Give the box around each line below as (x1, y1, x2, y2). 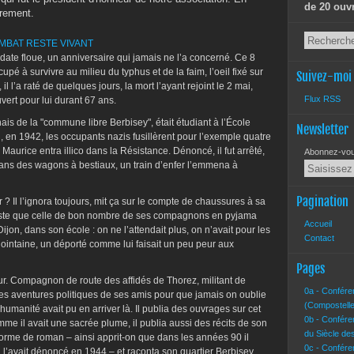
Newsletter (296, 122, 348, 137)
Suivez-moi (296, 69, 352, 85)
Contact (304, 233, 334, 243)
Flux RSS (304, 94, 341, 104)
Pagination (296, 194, 348, 209)
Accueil (304, 219, 332, 228)
